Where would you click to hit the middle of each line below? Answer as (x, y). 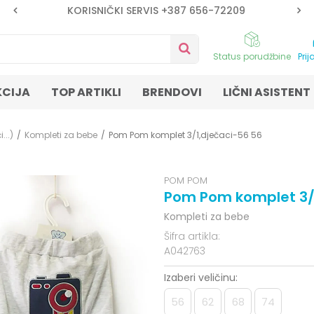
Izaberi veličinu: (201, 278)
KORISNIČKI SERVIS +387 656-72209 (156, 11)
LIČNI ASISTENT (267, 92)
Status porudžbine (252, 56)
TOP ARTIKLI (86, 92)
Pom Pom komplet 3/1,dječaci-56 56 (185, 135)
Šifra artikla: (192, 236)
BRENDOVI (172, 92)
